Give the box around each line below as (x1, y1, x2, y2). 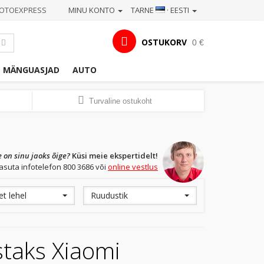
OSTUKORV (141, 37, 187, 48)
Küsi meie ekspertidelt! (70, 150, 158, 161)
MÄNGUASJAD (3, 64, 60, 75)
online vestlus (108, 161, 158, 172)
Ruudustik (91, 189, 128, 201)
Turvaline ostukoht (89, 97, 152, 105)
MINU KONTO (68, 5, 117, 15)
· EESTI (165, 5, 191, 15)
